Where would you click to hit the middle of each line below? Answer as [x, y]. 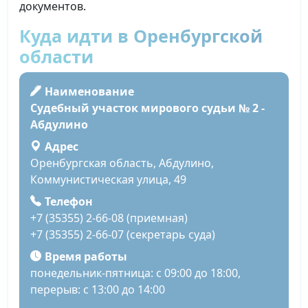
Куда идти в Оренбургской [141, 36]
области [56, 56]
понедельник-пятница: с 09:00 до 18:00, [135, 273]
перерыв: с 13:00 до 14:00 [98, 290]
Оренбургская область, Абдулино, [122, 163]
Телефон [68, 202]
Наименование [89, 91]
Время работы [86, 257]
